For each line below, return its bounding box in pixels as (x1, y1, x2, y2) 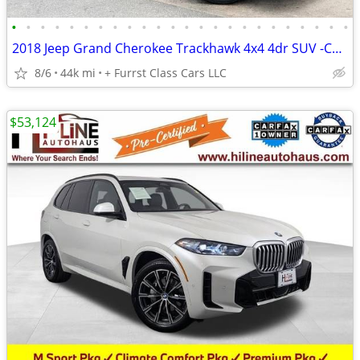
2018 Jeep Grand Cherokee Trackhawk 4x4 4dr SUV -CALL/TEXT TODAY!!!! (332, 39, 342, 57)
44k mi (60, 65, 96, 80)
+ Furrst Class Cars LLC (104, 65, 227, 80)
